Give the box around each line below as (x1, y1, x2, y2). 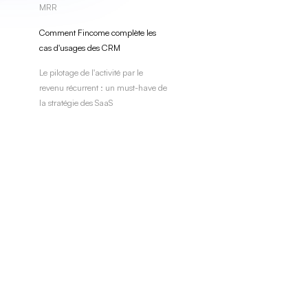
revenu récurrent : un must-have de (38, 82, 167, 93)
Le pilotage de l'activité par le (38, 67, 143, 78)
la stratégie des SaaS (38, 97, 113, 109)
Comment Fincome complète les (38, 26, 156, 38)
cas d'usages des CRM (38, 41, 120, 53)
